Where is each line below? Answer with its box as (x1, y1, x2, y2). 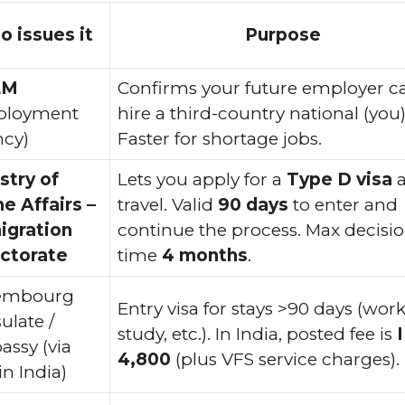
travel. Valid (118, 193, 218, 215)
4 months (162, 244, 248, 266)
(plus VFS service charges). (171, 348, 400, 370)
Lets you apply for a (118, 168, 287, 190)
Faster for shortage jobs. (118, 127, 322, 149)
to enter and (288, 193, 398, 215)
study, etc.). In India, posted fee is (118, 323, 397, 344)
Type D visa (287, 168, 392, 190)
